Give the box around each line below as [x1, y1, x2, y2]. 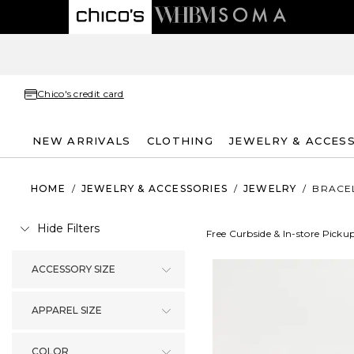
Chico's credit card [37, 88, 124, 100]
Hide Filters [37, 221, 100, 235]
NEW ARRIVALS [32, 134, 131, 147]
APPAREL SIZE [32, 304, 102, 316]
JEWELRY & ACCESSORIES [81, 182, 228, 194]
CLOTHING [146, 134, 214, 147]
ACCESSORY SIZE [32, 263, 115, 275]
